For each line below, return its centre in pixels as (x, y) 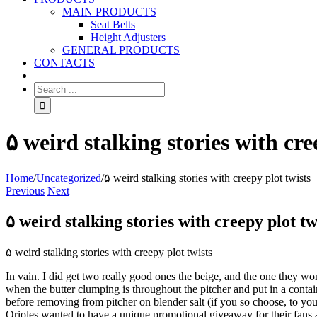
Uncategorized (69, 178)
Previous (25, 190)
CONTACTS (64, 63)
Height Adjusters (128, 37)
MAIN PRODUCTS (109, 12)
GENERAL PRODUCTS (121, 50)
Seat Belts (113, 24)
